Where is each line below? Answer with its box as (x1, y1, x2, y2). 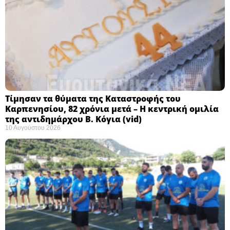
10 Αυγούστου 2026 (5, 124, 61, 131)
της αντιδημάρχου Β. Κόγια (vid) (5, 113, 142, 125)
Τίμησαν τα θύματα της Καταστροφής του (5, 92, 181, 104)
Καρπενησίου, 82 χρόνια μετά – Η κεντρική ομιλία (5, 103, 219, 114)
